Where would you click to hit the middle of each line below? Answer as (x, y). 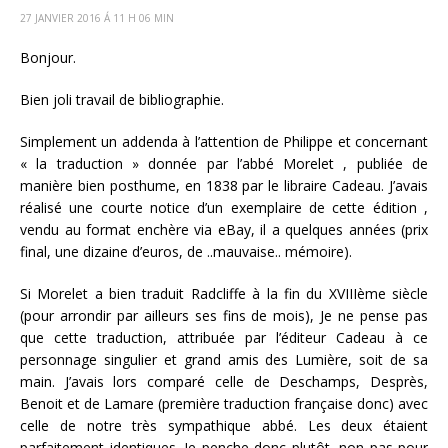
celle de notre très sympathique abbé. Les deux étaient (224, 425)
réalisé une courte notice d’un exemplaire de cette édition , (224, 207)
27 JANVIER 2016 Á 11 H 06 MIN (97, 17)
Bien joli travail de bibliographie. (122, 99)
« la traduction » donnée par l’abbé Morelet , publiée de (224, 163)
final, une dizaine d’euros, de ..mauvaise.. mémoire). (186, 251)
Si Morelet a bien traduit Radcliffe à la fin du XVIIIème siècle (224, 293)
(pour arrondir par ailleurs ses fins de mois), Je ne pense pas (224, 315)
